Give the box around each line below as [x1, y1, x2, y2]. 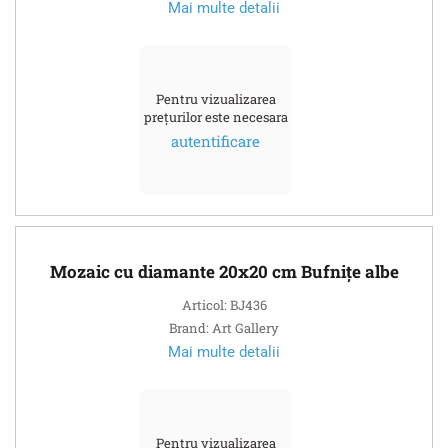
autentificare [171, 130, 260, 151]
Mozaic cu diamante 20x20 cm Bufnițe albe [49, 259, 399, 283]
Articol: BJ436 [181, 295, 267, 314]
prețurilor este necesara [143, 107, 288, 126]
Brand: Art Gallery [169, 318, 279, 337]
